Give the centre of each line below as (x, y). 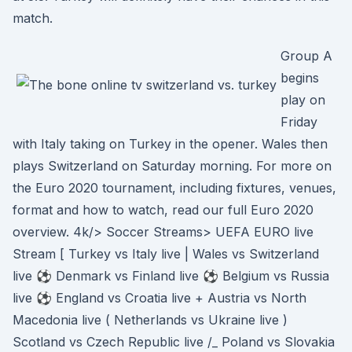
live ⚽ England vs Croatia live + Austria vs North (159, 298)
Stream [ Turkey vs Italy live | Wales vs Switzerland (166, 254)
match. (33, 18)
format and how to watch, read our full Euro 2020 (163, 210)
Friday (299, 122)
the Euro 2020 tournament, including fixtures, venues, (174, 188)
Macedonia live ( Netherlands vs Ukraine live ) (150, 320)
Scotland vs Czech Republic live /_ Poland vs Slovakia (174, 342)
